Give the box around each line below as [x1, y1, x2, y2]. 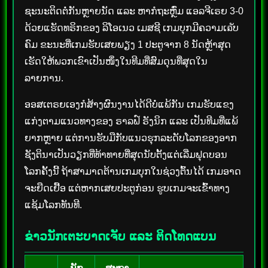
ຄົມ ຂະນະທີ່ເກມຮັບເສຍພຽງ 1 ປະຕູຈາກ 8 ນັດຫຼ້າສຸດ [25, 39, 231, 50]
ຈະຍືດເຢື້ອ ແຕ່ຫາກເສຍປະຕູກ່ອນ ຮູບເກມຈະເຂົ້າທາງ [25, 182, 230, 193]
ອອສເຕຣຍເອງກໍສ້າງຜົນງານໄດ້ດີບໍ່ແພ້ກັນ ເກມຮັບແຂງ [25, 99, 234, 109]
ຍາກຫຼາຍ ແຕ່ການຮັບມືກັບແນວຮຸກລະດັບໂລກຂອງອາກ [25, 132, 237, 143]
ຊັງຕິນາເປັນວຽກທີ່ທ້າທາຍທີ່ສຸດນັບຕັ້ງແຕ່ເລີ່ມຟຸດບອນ [25, 149, 227, 160]
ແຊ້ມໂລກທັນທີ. [25, 199, 82, 210]
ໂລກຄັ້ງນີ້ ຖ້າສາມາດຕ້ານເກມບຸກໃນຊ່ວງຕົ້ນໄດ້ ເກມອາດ [25, 166, 241, 176]
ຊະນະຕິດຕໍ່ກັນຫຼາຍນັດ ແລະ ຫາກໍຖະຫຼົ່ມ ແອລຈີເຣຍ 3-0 [25, 5, 243, 16]
